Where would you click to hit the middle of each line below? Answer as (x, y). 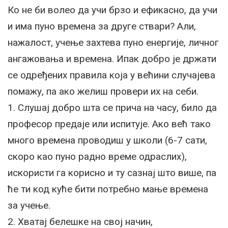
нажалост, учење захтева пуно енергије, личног (113, 42)
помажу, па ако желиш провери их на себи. (103, 91)
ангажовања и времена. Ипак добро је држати (112, 59)
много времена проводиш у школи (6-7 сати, (107, 140)
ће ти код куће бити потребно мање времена (108, 189)
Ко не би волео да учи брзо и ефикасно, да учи (112, 10)
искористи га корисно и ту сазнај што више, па (112, 173)
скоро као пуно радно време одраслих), (97, 156)
